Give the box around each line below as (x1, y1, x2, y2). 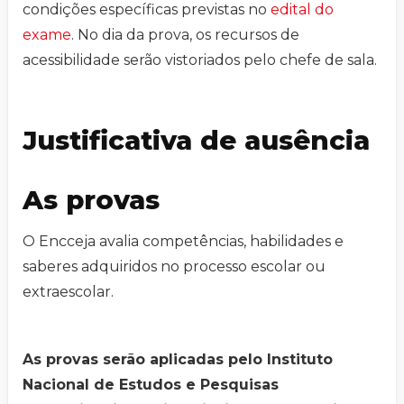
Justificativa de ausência (23, 124, 370, 157)
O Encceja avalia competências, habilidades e (23, 233, 344, 251)
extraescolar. (23, 283, 114, 301)
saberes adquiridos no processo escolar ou (23, 258, 326, 276)
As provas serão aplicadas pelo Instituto (23, 351, 333, 369)
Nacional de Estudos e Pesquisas (23, 376, 279, 394)
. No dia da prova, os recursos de (71, 26, 299, 44)
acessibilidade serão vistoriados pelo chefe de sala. (23, 51, 377, 69)
